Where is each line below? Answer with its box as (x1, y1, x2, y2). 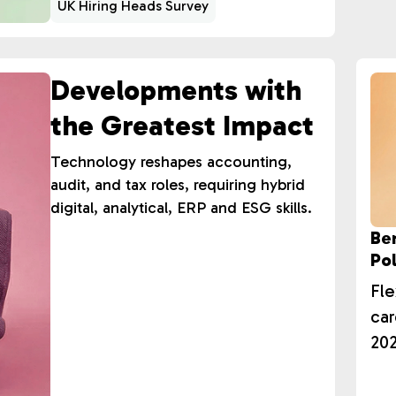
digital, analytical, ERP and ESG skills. (50, 198, 313, 217)
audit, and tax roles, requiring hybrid (50, 175, 306, 194)
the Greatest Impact (50, 109, 315, 142)
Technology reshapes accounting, (50, 152, 293, 171)
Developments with (50, 73, 302, 107)
